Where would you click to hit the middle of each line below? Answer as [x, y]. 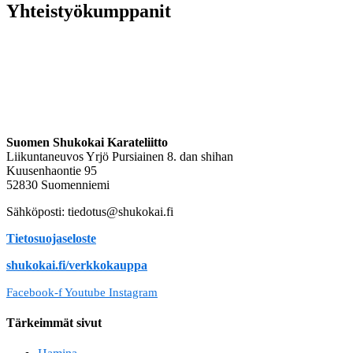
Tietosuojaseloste [51, 238]
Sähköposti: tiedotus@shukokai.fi [90, 211]
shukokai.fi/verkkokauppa [77, 265]
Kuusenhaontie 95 [52, 170]
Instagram [133, 292]
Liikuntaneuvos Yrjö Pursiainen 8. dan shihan [120, 156]
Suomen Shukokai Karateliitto [87, 142]
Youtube [85, 292]
